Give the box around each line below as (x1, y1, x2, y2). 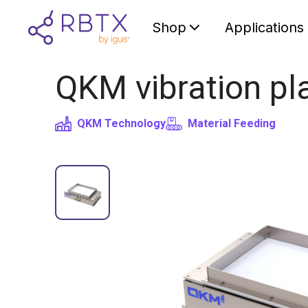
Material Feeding (188, 117, 276, 130)
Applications (225, 19, 305, 36)
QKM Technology (77, 117, 166, 130)
